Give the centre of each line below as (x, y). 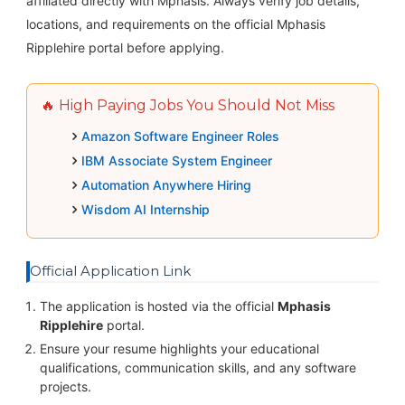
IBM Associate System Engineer (176, 160)
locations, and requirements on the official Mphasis (175, 24)
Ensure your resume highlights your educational (179, 348)
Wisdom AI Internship (145, 209)
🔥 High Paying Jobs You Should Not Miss (187, 105)
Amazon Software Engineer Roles (180, 136)
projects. (65, 386)
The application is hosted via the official (158, 306)
